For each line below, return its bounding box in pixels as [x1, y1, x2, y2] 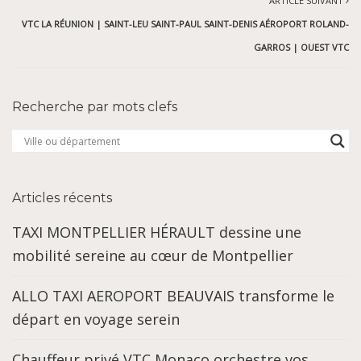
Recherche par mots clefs [12, 99, 177, 115]
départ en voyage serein [12, 309, 180, 330]
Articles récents [12, 190, 112, 206]
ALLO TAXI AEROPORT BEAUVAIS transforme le [12, 286, 334, 306]
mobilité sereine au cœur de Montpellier [12, 246, 293, 266]
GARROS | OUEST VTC [254, 41, 349, 54]
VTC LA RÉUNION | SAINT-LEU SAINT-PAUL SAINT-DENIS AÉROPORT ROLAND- [22, 18, 349, 31]
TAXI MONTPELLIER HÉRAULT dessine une [12, 222, 301, 243]
